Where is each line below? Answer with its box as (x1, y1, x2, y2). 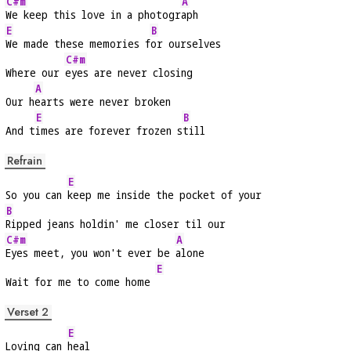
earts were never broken (34, 94, 171, 110)
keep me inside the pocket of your (67, 187, 262, 203)
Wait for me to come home (5, 274, 156, 290)
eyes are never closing (65, 65, 193, 81)
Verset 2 (7, 304, 49, 320)
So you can (5, 187, 67, 203)
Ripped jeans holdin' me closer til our (5, 216, 226, 232)
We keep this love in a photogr (5, 7, 181, 23)
